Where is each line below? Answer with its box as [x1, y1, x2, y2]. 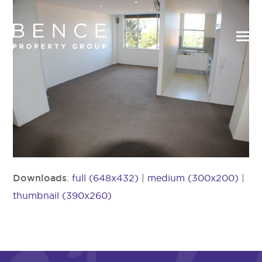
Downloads [13, 172, 67, 183]
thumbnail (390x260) [13, 189, 112, 201]
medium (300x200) [147, 172, 239, 183]
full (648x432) [72, 172, 139, 183]
